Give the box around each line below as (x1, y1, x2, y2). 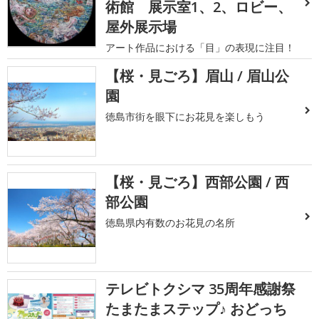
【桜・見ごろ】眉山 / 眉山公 (105, 66, 290, 85)
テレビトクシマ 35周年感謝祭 (105, 278, 296, 298)
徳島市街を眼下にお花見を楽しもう (105, 110, 266, 123)
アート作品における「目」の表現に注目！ (105, 41, 296, 54)
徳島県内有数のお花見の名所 (105, 216, 236, 230)
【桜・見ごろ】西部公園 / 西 (105, 172, 290, 192)
